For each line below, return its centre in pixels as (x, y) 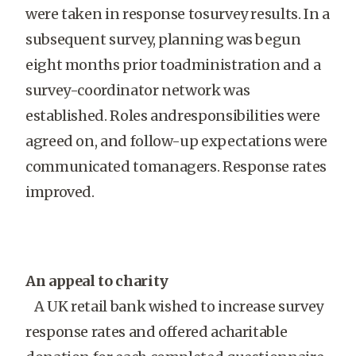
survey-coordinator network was (138, 90)
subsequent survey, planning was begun (163, 39)
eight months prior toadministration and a (173, 65)
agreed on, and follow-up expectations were (176, 141)
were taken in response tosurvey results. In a (178, 14)
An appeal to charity (97, 281)
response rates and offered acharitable (157, 332)
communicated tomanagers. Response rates (176, 166)
